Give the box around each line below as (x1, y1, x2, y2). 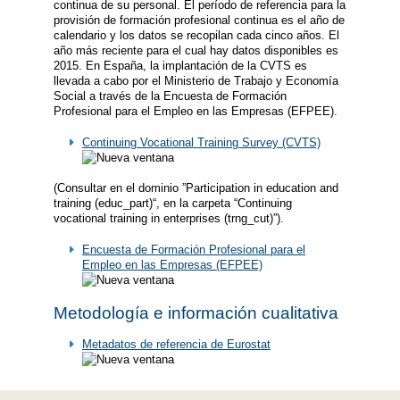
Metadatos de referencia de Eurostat (81, 337, 271, 352)
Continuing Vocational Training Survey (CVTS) (81, 135, 321, 149)
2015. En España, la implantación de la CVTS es (54, 58, 307, 72)
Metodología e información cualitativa (54, 303, 338, 322)
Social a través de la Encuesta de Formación (54, 88, 287, 103)
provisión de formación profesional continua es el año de (54, 12, 345, 27)
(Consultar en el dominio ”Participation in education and (54, 181, 338, 196)
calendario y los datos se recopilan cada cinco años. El (54, 28, 339, 42)
